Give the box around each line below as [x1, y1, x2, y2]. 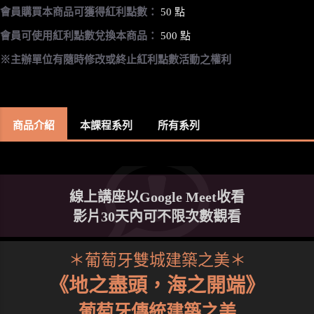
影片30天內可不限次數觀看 [73, 208, 241, 224]
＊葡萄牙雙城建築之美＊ [68, 251, 246, 269]
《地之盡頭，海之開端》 [49, 274, 265, 296]
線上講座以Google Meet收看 [69, 189, 245, 205]
